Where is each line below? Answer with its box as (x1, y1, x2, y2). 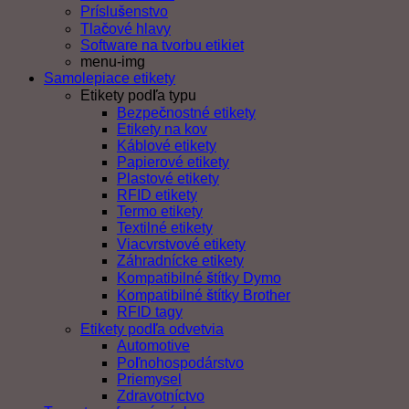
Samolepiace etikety (44, 69, 175, 86)
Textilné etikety (117, 219, 213, 236)
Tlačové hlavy (80, 20, 171, 37)
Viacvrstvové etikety (117, 236, 246, 252)
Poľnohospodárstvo (117, 354, 244, 371)
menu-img (80, 53, 145, 69)
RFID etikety (117, 186, 197, 203)
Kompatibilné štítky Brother (117, 287, 290, 303)
